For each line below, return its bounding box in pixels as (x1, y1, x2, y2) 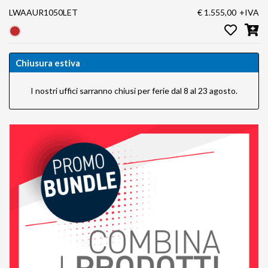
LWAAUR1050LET (9, 7, 78, 18)
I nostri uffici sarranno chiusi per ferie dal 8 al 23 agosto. (31, 85, 237, 96)
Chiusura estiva (16, 57, 80, 68)
